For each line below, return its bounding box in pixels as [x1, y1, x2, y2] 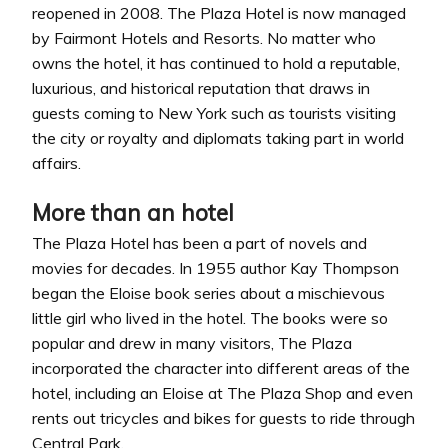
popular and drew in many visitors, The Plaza [32, 333, 352, 354]
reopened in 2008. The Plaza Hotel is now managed [32, 2, 406, 23]
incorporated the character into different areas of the [32, 358, 410, 379]
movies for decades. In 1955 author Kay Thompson [32, 258, 399, 279]
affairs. [32, 152, 81, 173]
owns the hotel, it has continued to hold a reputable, [32, 52, 400, 73]
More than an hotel [32, 198, 234, 228]
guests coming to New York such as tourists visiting [32, 102, 396, 123]
